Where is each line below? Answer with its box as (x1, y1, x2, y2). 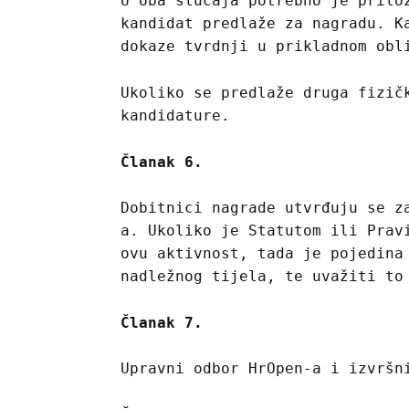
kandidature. (121, 106, 230, 124)
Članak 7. (121, 313, 203, 331)
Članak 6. (121, 152, 203, 171)
